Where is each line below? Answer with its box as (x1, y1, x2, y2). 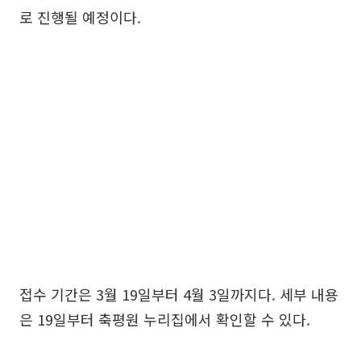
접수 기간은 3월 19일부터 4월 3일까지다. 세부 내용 (19, 284, 338, 305)
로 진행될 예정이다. (19, 6, 141, 28)
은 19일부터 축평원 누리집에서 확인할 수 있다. (19, 309, 310, 330)
